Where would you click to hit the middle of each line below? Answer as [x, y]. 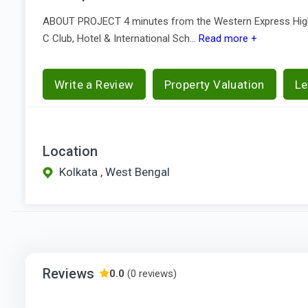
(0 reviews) [151, 273]
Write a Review [94, 84]
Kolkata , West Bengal [114, 172]
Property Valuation [214, 84]
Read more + [227, 38]
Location [70, 151]
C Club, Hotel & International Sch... [119, 38]
